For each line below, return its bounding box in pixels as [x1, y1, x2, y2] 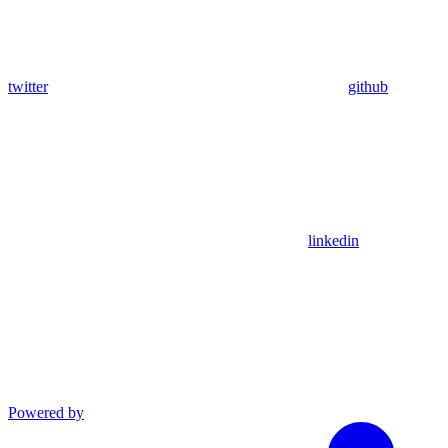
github [348, 78, 388, 96]
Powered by [8, 404, 84, 422]
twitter [8, 78, 48, 96]
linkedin [308, 232, 359, 250]
